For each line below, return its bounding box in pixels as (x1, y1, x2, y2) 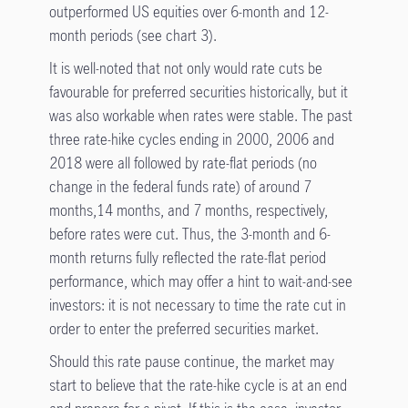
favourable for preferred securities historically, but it (48, 82, 348, 103)
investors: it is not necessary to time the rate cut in (48, 295, 346, 316)
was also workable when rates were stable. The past (48, 106, 352, 127)
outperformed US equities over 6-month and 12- (48, 2, 329, 23)
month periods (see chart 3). (48, 25, 217, 46)
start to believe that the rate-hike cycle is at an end (48, 375, 347, 396)
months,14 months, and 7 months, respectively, (48, 200, 328, 221)
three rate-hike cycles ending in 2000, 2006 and (48, 129, 334, 150)
